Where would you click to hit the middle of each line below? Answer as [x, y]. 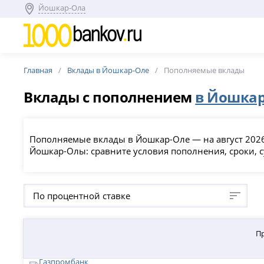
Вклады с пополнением [110, 97]
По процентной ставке [82, 195]
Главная [38, 70]
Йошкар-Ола [62, 8]
